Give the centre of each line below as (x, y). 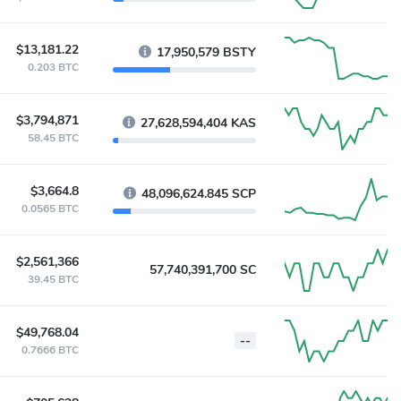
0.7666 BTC (50, 350)
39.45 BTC (53, 279)
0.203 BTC (53, 67)
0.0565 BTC (50, 209)
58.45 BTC (53, 138)
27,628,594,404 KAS (198, 123)
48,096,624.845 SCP (199, 194)
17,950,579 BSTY (206, 52)
